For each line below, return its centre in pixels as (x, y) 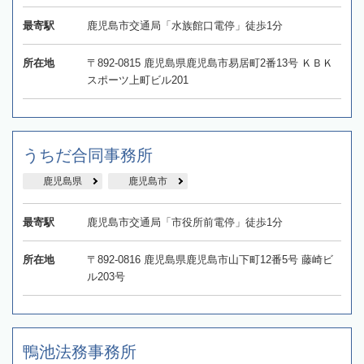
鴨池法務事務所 (80, 352)
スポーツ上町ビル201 (137, 80)
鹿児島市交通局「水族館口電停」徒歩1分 (184, 26)
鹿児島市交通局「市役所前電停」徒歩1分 (184, 223)
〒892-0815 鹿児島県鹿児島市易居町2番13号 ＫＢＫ (210, 63)
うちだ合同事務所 (88, 156)
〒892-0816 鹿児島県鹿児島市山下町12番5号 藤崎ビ (210, 260)
